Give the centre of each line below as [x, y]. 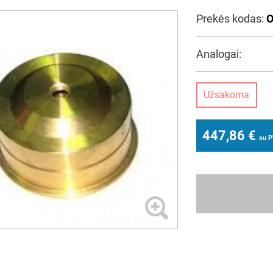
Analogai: [218, 54]
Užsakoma [227, 95]
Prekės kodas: [231, 19]
